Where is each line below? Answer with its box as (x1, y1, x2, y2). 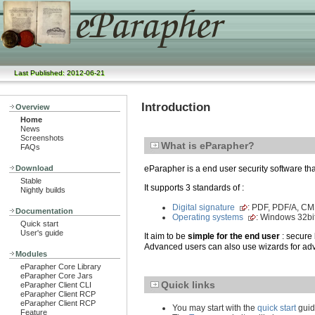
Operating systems (172, 212, 243, 223)
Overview (15, 103, 50, 111)
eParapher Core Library (20, 262, 101, 271)
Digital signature (172, 202, 235, 213)
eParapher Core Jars (20, 271, 93, 280)
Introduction (141, 101, 210, 115)
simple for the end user (188, 231, 280, 242)
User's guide (20, 229, 63, 237)
